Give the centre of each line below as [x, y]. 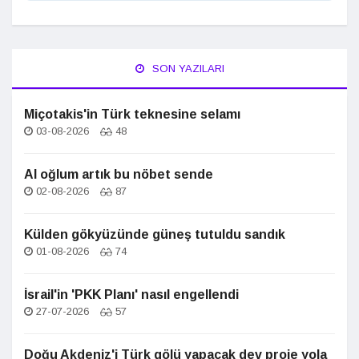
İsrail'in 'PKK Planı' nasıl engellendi [131, 294]
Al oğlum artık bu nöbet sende [119, 174]
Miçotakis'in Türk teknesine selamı [132, 114]
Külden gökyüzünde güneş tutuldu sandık [155, 234]
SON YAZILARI [186, 69]
